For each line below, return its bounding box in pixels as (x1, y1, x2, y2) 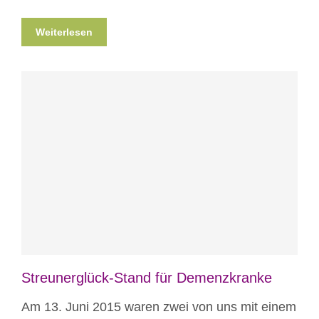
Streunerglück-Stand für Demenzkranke (21, 270, 272, 286)
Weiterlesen (36, 26, 93, 38)
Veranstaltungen (134, 175, 214, 187)
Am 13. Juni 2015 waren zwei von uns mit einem (21, 300, 296, 315)
